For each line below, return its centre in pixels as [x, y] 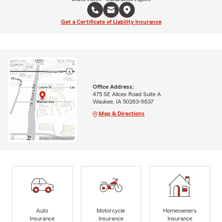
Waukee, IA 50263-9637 [123, 101]
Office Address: [113, 86]
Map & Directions [121, 113]
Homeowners [180, 210]
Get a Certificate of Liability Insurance [111, 22]
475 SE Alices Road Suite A [127, 94]
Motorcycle [111, 210]
